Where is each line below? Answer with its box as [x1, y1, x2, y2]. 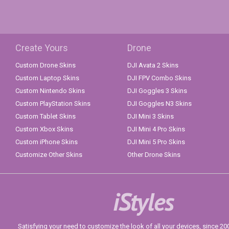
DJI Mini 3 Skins [127, 112, 174, 121]
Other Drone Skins [127, 151, 180, 159]
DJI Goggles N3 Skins [127, 100, 192, 108]
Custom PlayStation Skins [15, 100, 90, 108]
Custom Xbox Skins [15, 125, 73, 133]
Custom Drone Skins [15, 61, 76, 70]
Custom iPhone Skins [15, 138, 78, 146]
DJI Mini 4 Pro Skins [127, 125, 185, 133]
